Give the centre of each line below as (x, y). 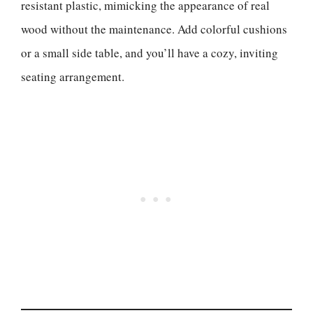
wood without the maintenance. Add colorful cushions (154, 29)
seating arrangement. (73, 76)
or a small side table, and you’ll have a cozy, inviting (150, 52)
